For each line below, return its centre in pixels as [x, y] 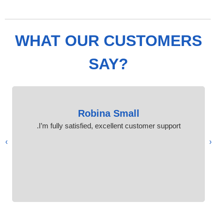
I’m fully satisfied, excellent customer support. [109, 125]
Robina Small [108, 113]
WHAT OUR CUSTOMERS [108, 40]
